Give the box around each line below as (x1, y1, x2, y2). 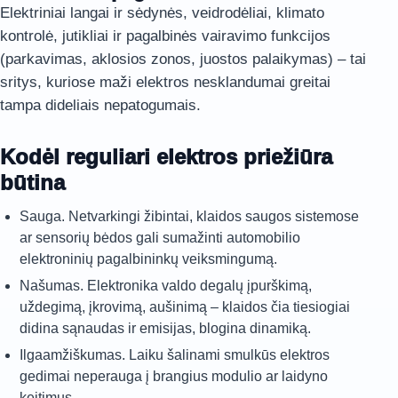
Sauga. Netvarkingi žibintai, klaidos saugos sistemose (20, 209, 359, 224)
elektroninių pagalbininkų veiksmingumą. (20, 251, 277, 267)
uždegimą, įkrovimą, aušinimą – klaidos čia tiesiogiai (20, 299, 350, 314)
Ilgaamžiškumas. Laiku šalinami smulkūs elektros (20, 347, 330, 362)
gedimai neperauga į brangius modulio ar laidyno (20, 369, 328, 384)
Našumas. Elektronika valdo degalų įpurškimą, (20, 278, 312, 293)
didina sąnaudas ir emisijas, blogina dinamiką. (20, 321, 311, 336)
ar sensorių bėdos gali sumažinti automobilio (20, 230, 300, 245)
